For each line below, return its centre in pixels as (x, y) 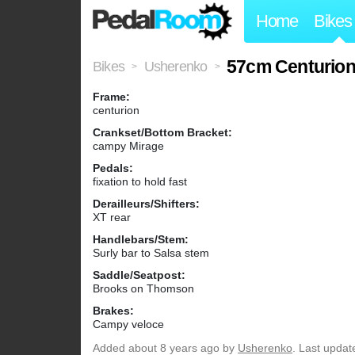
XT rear (112, 218)
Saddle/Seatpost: (139, 275)
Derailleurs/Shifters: (146, 204)
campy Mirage (128, 146)
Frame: (111, 97)
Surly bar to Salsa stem (151, 253)
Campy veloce (128, 324)
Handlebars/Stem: (141, 240)
